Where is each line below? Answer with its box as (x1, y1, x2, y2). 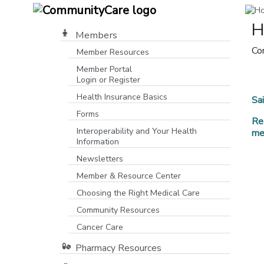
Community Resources (77, 204, 160, 216)
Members (75, 28, 117, 42)
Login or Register (77, 74, 140, 85)
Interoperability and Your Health (77, 126, 197, 137)
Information (77, 136, 119, 147)
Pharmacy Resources (75, 242, 161, 255)
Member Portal (77, 64, 132, 75)
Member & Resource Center (77, 170, 181, 181)
